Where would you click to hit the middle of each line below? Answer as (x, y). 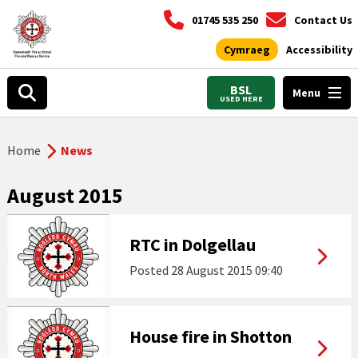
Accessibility (319, 50)
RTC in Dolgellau (192, 245)
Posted (150, 270)
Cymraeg (247, 50)
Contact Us (323, 20)
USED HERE (241, 98)
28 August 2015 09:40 (227, 270)
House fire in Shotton (210, 336)
